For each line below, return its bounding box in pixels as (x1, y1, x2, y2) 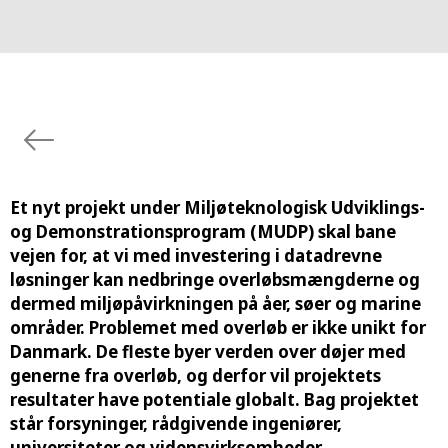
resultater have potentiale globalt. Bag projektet (10, 388, 419, 412)
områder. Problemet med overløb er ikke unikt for (10, 316, 426, 340)
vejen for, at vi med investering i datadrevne (10, 244, 382, 268)
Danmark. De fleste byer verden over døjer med (10, 340, 406, 364)
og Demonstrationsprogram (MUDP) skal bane (10, 220, 396, 244)
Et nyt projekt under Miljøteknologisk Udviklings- (10, 196, 425, 220)
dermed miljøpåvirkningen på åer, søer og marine (10, 292, 421, 316)
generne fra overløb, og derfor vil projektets (10, 364, 381, 388)
